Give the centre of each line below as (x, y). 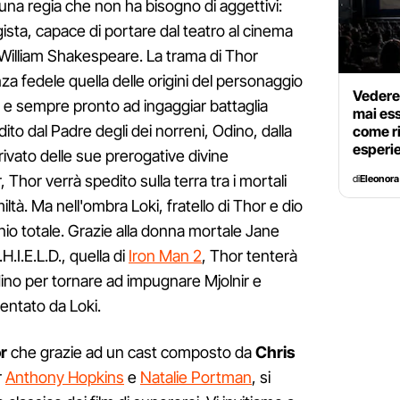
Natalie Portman (196, 378)
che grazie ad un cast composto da (131, 353)
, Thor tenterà (250, 256)
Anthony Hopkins (65, 378)
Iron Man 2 (165, 256)
